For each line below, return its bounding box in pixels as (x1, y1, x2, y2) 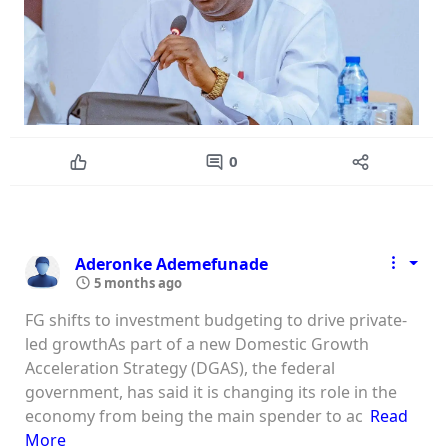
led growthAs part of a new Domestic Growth (25, 332, 369, 355)
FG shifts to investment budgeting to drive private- (25, 308, 407, 331)
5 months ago (91, 273, 182, 292)
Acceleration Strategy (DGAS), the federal (25, 356, 335, 379)
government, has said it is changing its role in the (25, 380, 397, 403)
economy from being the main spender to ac (25, 404, 363, 427)
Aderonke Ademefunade (75, 252, 268, 275)
